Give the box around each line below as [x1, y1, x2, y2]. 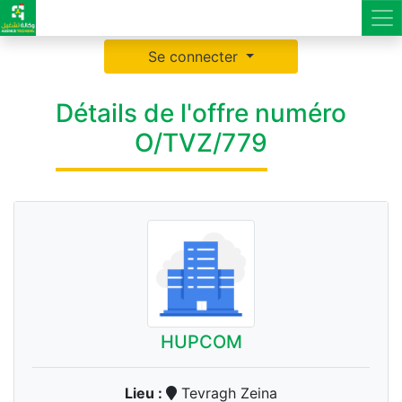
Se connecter [147, 48, 242, 66]
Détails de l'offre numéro [56, 98, 346, 128]
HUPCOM [160, 331, 242, 353]
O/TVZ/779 [135, 127, 267, 158]
